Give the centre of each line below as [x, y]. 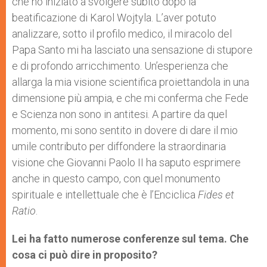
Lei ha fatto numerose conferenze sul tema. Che [130, 239]
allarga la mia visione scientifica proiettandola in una [131, 82]
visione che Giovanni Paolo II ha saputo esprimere [126, 162]
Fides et [216, 195]
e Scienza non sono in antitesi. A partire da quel [119, 114]
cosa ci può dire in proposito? [85, 255]
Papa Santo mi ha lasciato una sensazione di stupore [132, 50]
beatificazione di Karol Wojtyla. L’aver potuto [114, 18]
